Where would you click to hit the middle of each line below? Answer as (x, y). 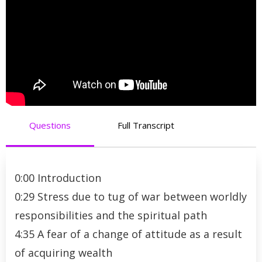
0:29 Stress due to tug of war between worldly (131, 196)
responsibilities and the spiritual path (111, 215)
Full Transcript (146, 125)
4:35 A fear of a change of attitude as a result (128, 234)
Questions (50, 125)
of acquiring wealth (63, 252)
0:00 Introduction (58, 177)
